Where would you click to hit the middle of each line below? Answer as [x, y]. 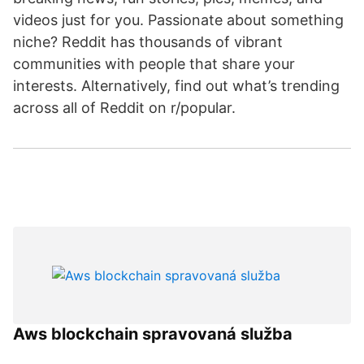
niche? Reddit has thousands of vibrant [148, 42]
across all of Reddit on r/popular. [124, 108]
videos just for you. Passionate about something [178, 20]
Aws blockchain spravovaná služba [153, 334]
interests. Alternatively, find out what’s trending [176, 86]
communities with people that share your [154, 64]
